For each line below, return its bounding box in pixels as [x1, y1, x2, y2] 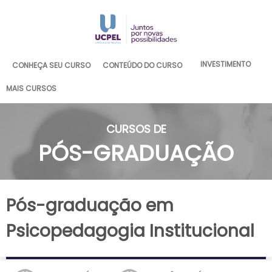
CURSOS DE [106, 121, 166, 137]
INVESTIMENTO [200, 59, 251, 69]
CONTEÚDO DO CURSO [102, 60, 182, 70]
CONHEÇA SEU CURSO [12, 60, 90, 70]
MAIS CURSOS [6, 83, 56, 93]
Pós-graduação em [6, 193, 174, 217]
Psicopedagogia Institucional [6, 219, 254, 243]
